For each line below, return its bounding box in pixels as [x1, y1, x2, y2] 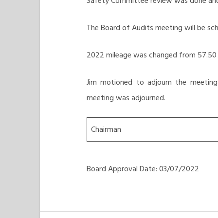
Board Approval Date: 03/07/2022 [87, 163, 199, 175]
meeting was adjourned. [87, 91, 167, 104]
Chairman [91, 123, 121, 136]
